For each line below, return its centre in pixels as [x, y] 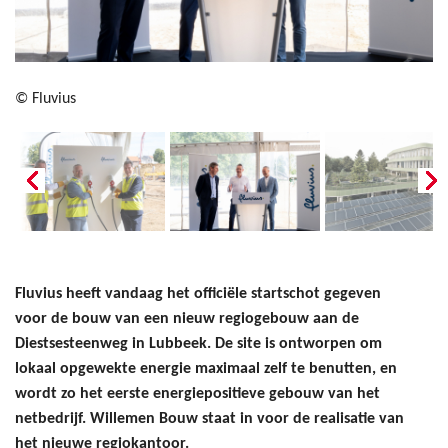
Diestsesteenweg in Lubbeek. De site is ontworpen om [198, 343]
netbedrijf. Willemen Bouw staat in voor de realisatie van [209, 418]
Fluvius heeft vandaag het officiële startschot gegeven [198, 293]
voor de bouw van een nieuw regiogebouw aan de [187, 318]
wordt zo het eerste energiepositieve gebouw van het [197, 393]
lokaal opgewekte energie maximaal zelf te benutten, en [206, 368]
